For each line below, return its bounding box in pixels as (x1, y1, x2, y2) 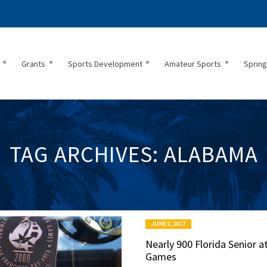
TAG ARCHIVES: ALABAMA (9, 140, 258, 169)
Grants (21, 58, 46, 70)
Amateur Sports (164, 58, 222, 70)
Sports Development (67, 58, 142, 70)
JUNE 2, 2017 (151, 220, 185, 228)
